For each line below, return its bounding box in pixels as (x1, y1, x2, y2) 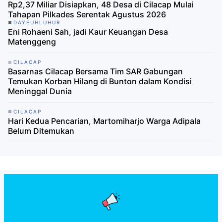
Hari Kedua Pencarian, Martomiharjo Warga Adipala (8, 116, 201, 126)
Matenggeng (8, 37, 56, 47)
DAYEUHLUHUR (13, 19, 60, 26)
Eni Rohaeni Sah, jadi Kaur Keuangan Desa (8, 27, 168, 37)
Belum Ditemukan (8, 126, 74, 136)
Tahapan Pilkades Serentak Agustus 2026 (8, 9, 166, 20)
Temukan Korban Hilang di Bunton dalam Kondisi (8, 76, 192, 87)
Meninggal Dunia (8, 86, 72, 97)
